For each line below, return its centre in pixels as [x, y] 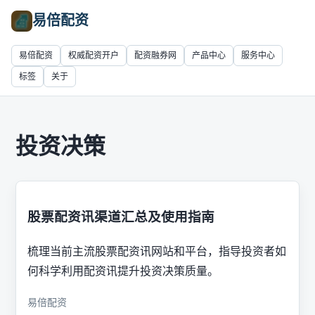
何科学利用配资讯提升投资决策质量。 [123, 271]
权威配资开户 [94, 55]
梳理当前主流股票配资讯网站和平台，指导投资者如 [157, 251]
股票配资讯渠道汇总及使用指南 [121, 217]
